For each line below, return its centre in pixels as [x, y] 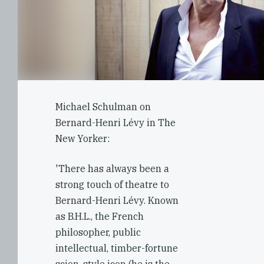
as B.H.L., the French [100, 216]
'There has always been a [112, 169]
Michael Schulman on [103, 107]
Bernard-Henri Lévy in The [115, 123]
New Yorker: [82, 138]
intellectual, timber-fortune [117, 248]
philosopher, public [98, 232]
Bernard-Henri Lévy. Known [117, 200]
